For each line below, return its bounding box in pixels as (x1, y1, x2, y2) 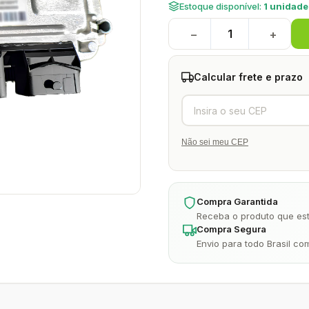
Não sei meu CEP (181, 137, 248, 147)
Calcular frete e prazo (194, 71, 303, 83)
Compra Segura (197, 223, 266, 235)
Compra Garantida (197, 196, 278, 207)
